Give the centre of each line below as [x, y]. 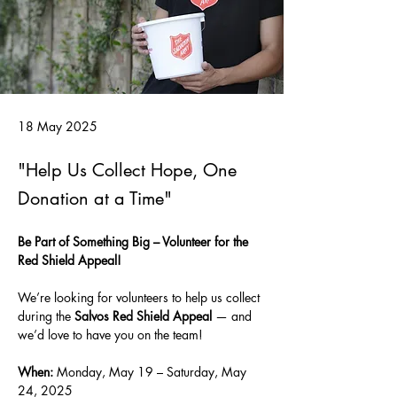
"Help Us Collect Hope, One [127, 170]
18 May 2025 [58, 126]
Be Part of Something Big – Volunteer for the [135, 241]
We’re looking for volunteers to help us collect [140, 297]
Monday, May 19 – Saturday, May [152, 372]
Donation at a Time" [95, 198]
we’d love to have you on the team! [110, 335]
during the [46, 316]
